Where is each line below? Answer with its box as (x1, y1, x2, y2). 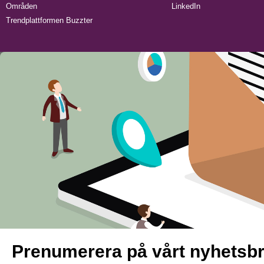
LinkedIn (171, 2, 200, 11)
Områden (6, 2, 37, 11)
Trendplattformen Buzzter (6, 16, 93, 25)
